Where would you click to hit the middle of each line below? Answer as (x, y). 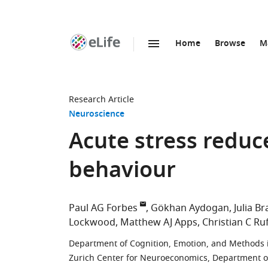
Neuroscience (97, 115)
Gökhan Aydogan (190, 208)
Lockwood (92, 223)
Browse (230, 44)
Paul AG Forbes (103, 208)
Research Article (101, 100)
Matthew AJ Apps (159, 223)
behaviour (122, 172)
